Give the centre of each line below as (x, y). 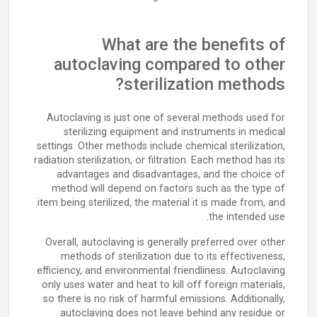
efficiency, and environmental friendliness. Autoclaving (161, 271)
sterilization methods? (204, 84)
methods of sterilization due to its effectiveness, (173, 257)
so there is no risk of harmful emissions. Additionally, (164, 299)
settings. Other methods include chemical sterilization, (161, 146)
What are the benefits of (194, 45)
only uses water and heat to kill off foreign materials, (163, 285)
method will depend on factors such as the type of (168, 189)
